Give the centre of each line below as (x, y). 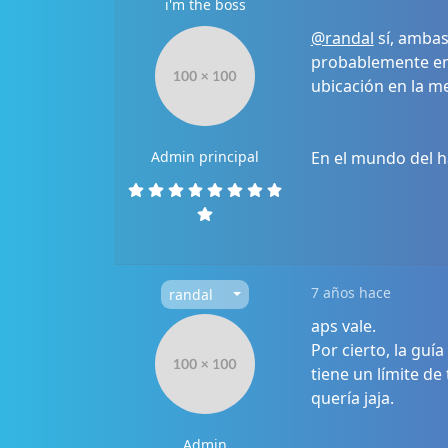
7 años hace (350, 292)
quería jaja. (352, 397)
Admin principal (205, 156)
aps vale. (343, 325)
